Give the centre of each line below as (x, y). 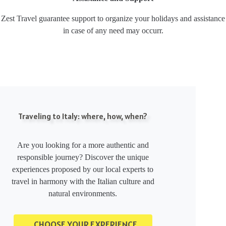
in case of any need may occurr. (113, 31)
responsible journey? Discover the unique (83, 157)
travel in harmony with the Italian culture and (83, 182)
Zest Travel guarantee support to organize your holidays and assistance (113, 19)
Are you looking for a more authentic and (83, 145)
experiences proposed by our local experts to (83, 169)
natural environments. (83, 194)
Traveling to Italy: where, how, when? (83, 116)
